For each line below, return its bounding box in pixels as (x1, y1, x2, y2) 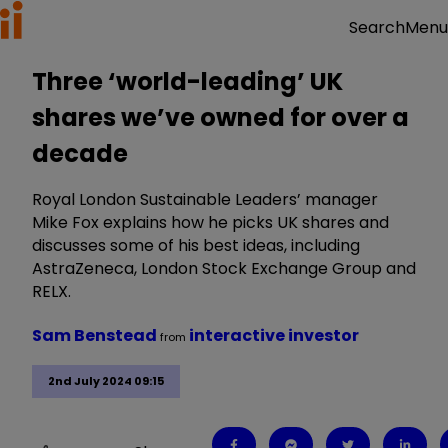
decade (32, 137, 128, 170)
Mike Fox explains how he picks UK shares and (32, 211, 389, 234)
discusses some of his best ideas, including (32, 234, 360, 257)
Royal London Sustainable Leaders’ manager (32, 188, 378, 211)
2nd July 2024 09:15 (48, 373, 164, 390)
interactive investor (189, 324, 359, 347)
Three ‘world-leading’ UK (32, 65, 343, 98)
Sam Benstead (32, 324, 160, 347)
